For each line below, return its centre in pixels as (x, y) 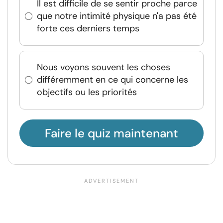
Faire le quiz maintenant (111, 133)
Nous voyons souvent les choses (104, 67)
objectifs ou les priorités (87, 92)
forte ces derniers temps (88, 29)
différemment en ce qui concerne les (112, 80)
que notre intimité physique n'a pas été (117, 16)
